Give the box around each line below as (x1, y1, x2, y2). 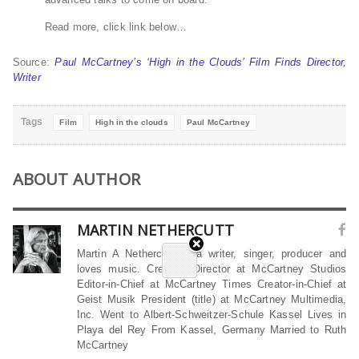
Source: (12, 55, 55, 68)
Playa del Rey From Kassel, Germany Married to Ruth (76, 323, 347, 336)
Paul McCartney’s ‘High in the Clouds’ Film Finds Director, (54, 55, 347, 68)
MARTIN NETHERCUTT (76, 220, 235, 240)
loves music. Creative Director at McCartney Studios (76, 262, 347, 275)
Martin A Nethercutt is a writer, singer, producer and (76, 247, 347, 260)
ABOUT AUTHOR (12, 167, 141, 190)
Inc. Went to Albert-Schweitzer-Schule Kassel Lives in (76, 308, 347, 321)
